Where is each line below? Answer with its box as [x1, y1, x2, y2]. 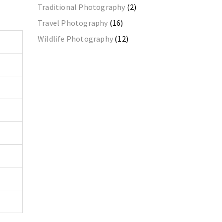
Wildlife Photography [38, 34, 113, 44]
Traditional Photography [38, 2, 125, 12]
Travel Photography [38, 18, 108, 28]
